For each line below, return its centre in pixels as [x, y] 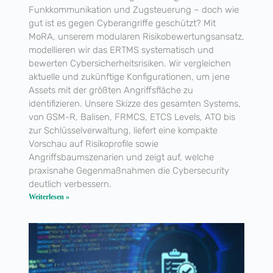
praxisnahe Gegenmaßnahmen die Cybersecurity [129, 171]
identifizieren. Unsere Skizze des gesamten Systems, [134, 104]
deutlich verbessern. [70, 184]
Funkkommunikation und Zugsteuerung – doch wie [133, 10]
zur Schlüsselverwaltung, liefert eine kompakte [123, 131]
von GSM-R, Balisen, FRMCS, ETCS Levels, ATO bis [132, 117]
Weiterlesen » [49, 197]
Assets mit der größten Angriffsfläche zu [111, 90]
